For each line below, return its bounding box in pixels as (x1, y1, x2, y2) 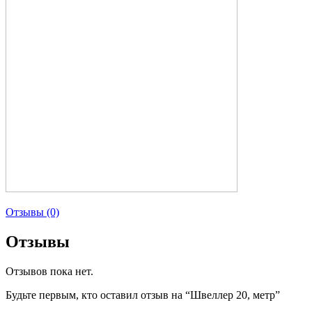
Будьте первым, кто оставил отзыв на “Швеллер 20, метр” (6, 288, 280, 301)
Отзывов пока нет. (6, 265, 93, 277)
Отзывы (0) (6, 205, 59, 218)
